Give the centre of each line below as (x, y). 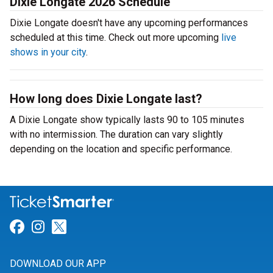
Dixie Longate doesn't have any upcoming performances (129, 23)
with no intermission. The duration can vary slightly (116, 134)
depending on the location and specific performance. (121, 149)
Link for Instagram (105, 227)
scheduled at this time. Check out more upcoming (115, 37)
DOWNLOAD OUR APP (58, 264)
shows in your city (48, 52)
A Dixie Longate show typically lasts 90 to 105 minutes (127, 120)
